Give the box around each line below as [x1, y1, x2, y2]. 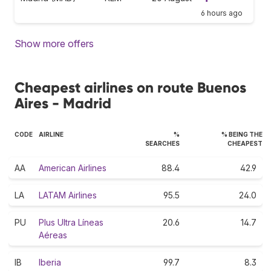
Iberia [39, 256, 61, 267]
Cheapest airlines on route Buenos [15, 78, 246, 96]
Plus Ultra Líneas [39, 217, 103, 227]
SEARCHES [145, 139, 180, 147]
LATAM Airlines [39, 189, 97, 200]
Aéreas [39, 229, 67, 240]
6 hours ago [201, 8, 243, 18]
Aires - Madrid [15, 94, 111, 112]
